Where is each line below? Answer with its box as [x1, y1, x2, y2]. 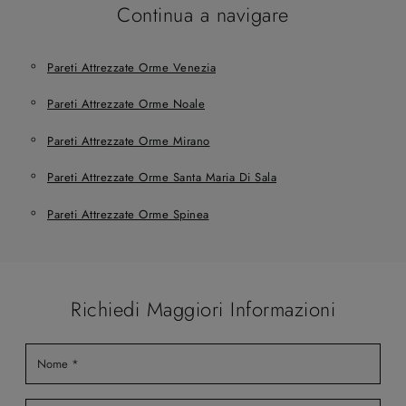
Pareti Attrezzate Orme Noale [47, 95, 205, 113]
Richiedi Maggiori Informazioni [71, 295, 335, 324]
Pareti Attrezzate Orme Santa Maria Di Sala [47, 169, 276, 187]
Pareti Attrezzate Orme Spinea [47, 205, 209, 223]
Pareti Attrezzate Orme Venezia [47, 58, 216, 76]
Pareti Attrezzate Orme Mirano [47, 131, 210, 150]
